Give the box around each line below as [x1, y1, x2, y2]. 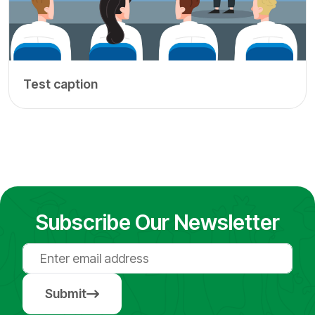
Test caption [23, 77, 98, 92]
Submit [45, 286, 86, 302]
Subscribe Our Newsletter [35, 210, 280, 236]
